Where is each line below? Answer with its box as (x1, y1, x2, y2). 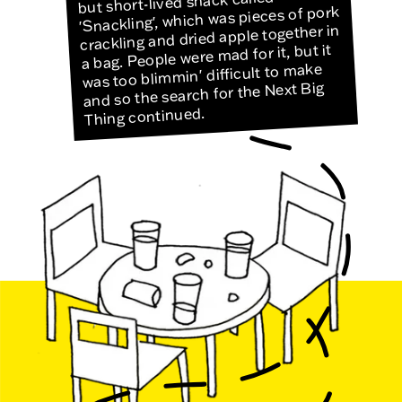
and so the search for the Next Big (83, 77, 325, 110)
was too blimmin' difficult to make (81, 58, 323, 92)
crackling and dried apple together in (79, 20, 340, 55)
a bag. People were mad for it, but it (80, 39, 332, 74)
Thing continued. (83, 103, 205, 129)
